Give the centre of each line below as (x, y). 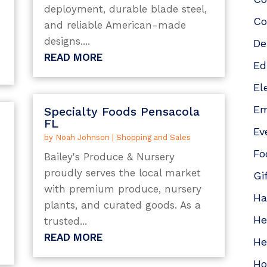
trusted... (65, 221)
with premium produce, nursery (122, 189)
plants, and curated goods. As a (122, 205)
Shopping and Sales (153, 138)
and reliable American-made (115, 25)
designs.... (67, 41)
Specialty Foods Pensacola (122, 112)
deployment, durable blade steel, (125, 9)
